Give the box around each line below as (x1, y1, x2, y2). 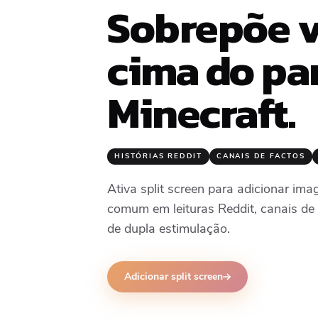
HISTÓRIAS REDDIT (114, 151, 203, 162)
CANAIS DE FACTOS (216, 151, 305, 162)
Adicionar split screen (124, 270, 224, 284)
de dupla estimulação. (107, 220, 231, 238)
